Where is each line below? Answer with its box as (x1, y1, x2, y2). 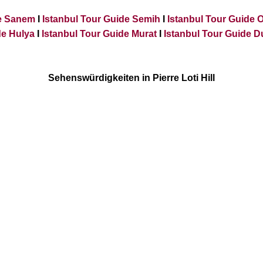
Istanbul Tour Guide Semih (42, 14, 160, 25)
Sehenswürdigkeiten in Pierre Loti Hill (48, 73, 215, 83)
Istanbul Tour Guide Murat (41, 29, 157, 39)
